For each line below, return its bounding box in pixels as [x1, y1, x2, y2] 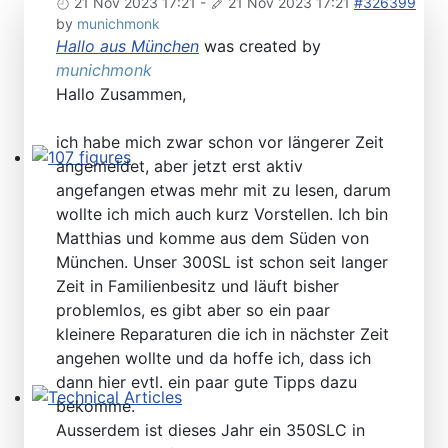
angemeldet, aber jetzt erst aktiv [56, 155, 303, 176]
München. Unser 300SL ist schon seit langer [56, 251, 388, 272]
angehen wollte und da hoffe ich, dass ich [56, 347, 371, 368]
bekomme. [56, 395, 135, 416]
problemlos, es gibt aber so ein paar [56, 299, 330, 320]
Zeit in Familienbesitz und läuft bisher [56, 275, 339, 296]
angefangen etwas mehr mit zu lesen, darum [56, 179, 391, 200]
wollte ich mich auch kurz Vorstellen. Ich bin [56, 203, 388, 224]
